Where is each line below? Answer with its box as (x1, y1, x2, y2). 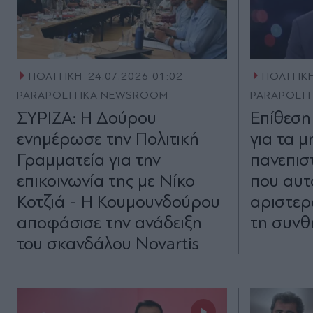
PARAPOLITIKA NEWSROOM (17, 89, 169, 102)
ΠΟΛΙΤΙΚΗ (28, 70, 82, 83)
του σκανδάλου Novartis (17, 233, 199, 254)
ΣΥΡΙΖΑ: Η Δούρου (17, 108, 156, 129)
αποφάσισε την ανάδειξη (17, 212, 202, 233)
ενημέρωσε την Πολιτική (17, 129, 199, 150)
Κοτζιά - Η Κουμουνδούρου (17, 191, 220, 212)
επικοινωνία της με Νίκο (17, 170, 195, 191)
